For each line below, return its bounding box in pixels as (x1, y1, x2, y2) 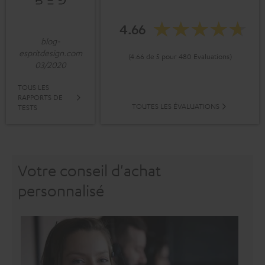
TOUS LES (18, 82, 49, 92)
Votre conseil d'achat (18, 161, 161, 180)
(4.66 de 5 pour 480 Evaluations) (128, 51, 232, 61)
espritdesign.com (18, 47, 82, 59)
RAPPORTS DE (18, 92, 63, 102)
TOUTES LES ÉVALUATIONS (131, 101, 219, 111)
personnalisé (18, 182, 104, 201)
